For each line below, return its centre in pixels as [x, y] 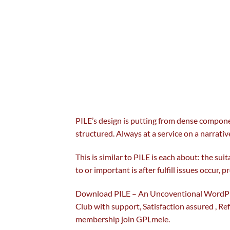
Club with [93, 206]
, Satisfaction [163, 206]
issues [187, 169]
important [112, 169]
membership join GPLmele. [123, 219]
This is [87, 157]
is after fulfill [153, 169]
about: [188, 157]
